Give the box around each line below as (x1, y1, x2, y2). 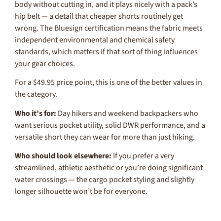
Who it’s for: (15, 108, 56, 119)
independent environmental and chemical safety (15, 34, 175, 45)
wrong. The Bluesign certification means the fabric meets (15, 22, 203, 34)
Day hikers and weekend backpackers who (56, 108, 198, 119)
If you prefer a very (111, 150, 174, 161)
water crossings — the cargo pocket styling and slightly (15, 174, 194, 185)
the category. (15, 89, 57, 100)
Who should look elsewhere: (15, 150, 111, 161)
